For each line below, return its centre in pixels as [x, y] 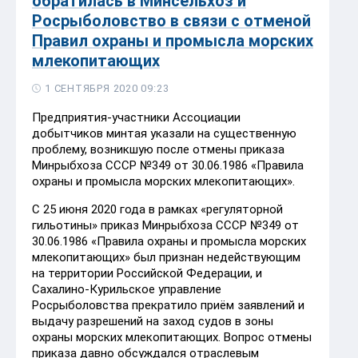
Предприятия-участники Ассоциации [136, 117]
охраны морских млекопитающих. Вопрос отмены [172, 337]
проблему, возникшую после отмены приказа [158, 149]
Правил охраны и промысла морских [173, 40]
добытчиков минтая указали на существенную [164, 133]
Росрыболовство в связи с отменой [171, 20]
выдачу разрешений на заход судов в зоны [153, 321]
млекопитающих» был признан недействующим [166, 257]
